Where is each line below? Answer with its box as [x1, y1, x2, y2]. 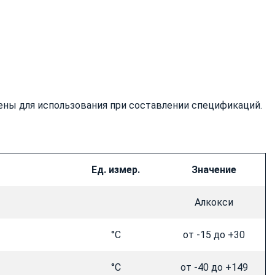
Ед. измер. [91, 164, 140, 176]
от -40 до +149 [180, 261, 248, 274]
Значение [192, 164, 236, 176]
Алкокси [195, 196, 233, 209]
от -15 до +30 [183, 229, 245, 241]
